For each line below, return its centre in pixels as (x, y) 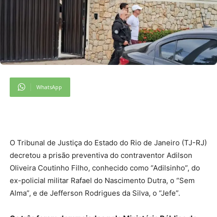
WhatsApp (49, 87)
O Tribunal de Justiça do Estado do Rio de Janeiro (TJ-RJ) (108, 142)
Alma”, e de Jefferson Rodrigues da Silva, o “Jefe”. (96, 193)
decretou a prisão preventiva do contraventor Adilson (101, 155)
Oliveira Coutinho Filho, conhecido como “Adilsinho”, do (105, 168)
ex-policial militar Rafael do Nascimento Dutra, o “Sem (102, 180)
